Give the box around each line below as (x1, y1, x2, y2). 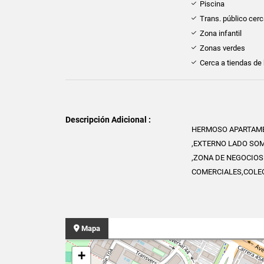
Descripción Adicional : (65, 115, 151, 125)
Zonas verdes (200, 44, 246, 53)
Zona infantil (200, 29, 242, 38)
